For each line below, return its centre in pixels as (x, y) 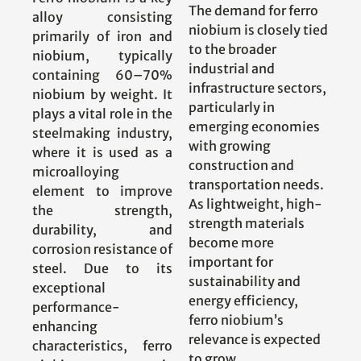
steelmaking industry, (102, 133)
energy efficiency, (243, 300)
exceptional (69, 287)
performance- (76, 307)
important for (231, 261)
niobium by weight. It (102, 94)
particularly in (232, 107)
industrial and (232, 68)
